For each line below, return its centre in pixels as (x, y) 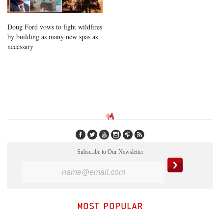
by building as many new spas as (53, 36)
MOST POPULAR (110, 206)
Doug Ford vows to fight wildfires (55, 27)
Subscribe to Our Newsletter (110, 152)
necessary (20, 46)
